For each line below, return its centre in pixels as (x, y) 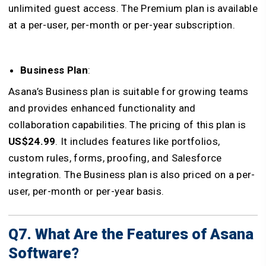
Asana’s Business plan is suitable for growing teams (129, 92)
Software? (45, 254)
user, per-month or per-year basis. (86, 191)
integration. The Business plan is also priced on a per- (132, 175)
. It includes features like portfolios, (138, 142)
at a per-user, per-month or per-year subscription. (122, 25)
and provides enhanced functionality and (102, 108)
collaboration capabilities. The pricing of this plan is (127, 125)
